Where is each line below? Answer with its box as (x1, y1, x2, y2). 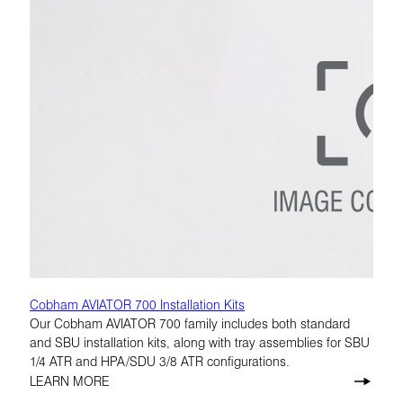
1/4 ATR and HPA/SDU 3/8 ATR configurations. (30, 352, 291, 369)
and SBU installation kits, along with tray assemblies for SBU (30, 333, 371, 350)
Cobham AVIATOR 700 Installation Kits (30, 295, 246, 312)
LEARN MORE (30, 372, 111, 390)
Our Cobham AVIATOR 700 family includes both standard (30, 314, 351, 331)
